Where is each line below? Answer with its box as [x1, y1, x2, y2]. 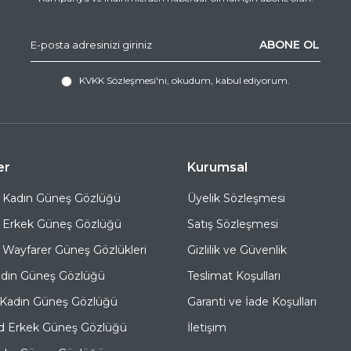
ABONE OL [259, 38, 320, 52]
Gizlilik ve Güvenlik [187, 243, 287, 257]
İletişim [187, 320, 226, 335]
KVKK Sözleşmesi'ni [79, 74, 167, 86]
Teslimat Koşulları [187, 269, 280, 283]
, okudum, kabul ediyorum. [167, 74, 290, 86]
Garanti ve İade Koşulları [187, 295, 317, 309]
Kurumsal [187, 160, 248, 175]
